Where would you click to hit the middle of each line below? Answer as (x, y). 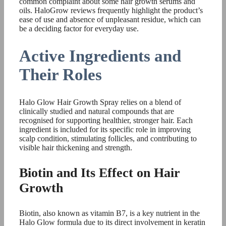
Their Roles (61, 75)
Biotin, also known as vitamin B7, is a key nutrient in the (109, 213)
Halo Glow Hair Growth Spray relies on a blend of (100, 102)
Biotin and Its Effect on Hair (100, 173)
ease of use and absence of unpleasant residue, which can (110, 19)
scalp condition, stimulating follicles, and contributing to (108, 139)
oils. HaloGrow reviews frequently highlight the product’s (111, 10)
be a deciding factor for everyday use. (79, 28)
